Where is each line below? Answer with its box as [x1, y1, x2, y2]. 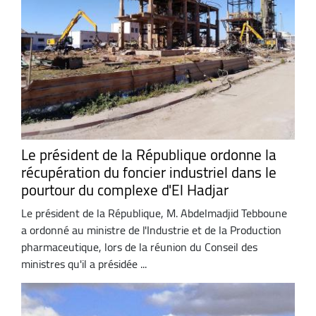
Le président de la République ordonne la [21, 140, 276, 169]
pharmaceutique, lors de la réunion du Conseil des [21, 236, 257, 257]
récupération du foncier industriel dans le [21, 158, 276, 186]
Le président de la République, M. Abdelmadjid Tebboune [21, 202, 287, 224]
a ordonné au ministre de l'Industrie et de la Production [21, 219, 281, 241]
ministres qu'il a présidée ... [21, 253, 147, 274]
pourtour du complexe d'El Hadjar [21, 176, 229, 204]
